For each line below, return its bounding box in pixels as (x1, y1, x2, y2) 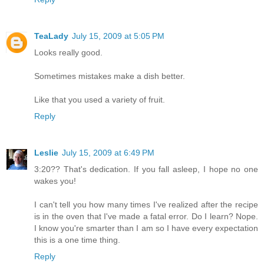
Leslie (34, 148, 58, 158)
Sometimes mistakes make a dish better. (34, 71, 185, 81)
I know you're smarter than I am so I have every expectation (34, 223, 258, 233)
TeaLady (34, 31, 68, 41)
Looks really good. (34, 48, 103, 58)
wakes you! (34, 176, 76, 186)
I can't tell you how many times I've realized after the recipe (34, 200, 258, 210)
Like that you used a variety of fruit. (34, 95, 165, 105)
